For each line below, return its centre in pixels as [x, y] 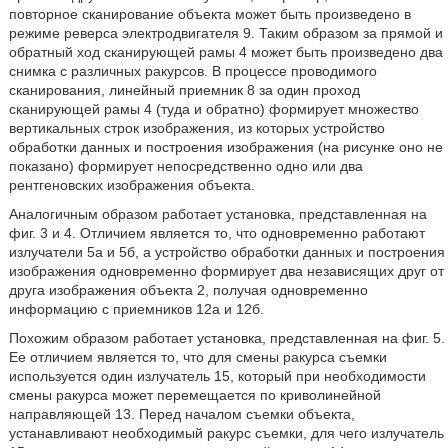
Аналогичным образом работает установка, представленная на [217, 214]
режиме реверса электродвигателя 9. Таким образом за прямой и [225, 33]
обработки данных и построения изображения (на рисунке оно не [225, 147]
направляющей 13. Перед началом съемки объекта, [181, 414]
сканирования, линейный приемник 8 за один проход [184, 90]
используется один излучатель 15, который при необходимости [217, 376]
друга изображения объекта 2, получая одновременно [188, 290]
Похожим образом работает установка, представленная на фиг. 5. [226, 338]
